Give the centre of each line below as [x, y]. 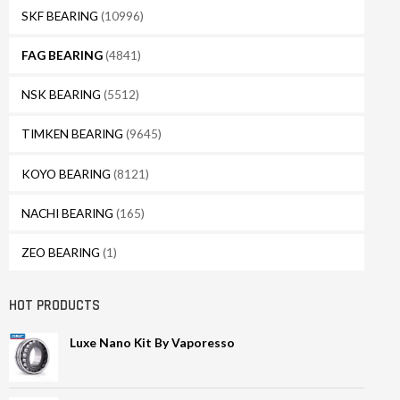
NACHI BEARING [67, 212]
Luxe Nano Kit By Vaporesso [153, 343]
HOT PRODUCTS [54, 305]
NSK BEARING [61, 95]
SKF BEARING [59, 16]
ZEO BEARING [60, 252]
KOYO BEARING [66, 173]
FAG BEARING [62, 55]
